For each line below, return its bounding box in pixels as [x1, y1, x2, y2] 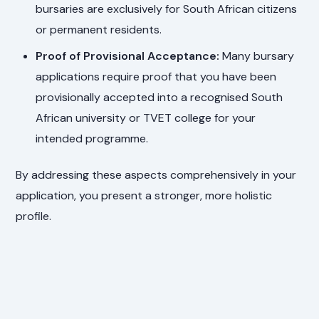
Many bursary [219, 48, 295, 64]
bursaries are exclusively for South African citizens [36, 1, 298, 17]
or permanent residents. [36, 22, 162, 38]
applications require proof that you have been [36, 69, 277, 85]
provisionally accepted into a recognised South [36, 90, 283, 105]
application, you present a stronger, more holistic [16, 188, 273, 204]
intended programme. [36, 131, 149, 147]
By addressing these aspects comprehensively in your [16, 167, 297, 183]
